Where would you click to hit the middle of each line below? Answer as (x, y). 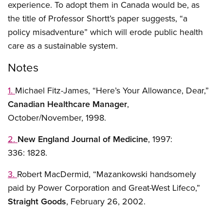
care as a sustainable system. (63, 46)
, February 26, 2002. (106, 201)
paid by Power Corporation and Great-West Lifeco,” (104, 188)
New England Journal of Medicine (83, 139)
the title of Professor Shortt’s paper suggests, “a (98, 18)
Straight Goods (37, 201)
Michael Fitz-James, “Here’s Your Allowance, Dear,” (112, 91)
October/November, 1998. (57, 118)
